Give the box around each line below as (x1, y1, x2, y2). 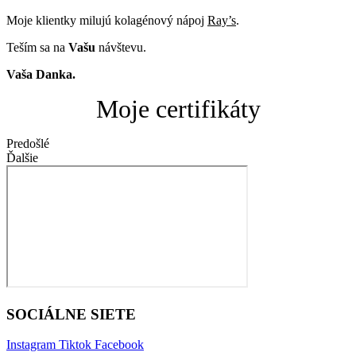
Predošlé (6, 136, 49, 150)
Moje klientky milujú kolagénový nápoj (6, 13, 207, 27)
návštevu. (95, 40, 149, 54)
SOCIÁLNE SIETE (6, 305, 136, 323)
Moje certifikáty (95, 94, 261, 123)
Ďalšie (6, 150, 38, 164)
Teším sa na (6, 40, 68, 54)
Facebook (95, 338, 144, 352)
